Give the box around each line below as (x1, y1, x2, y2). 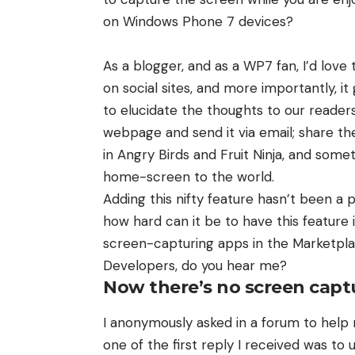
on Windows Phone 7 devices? (103, 13, 293, 31)
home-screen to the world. (103, 168, 274, 186)
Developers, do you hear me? (103, 257, 287, 275)
